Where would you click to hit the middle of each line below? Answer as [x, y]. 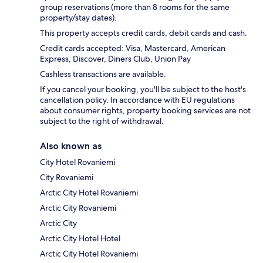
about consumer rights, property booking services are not [145, 110]
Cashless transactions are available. [103, 74]
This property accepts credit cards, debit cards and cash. [144, 33]
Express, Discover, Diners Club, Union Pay [115, 58]
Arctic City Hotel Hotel [80, 238]
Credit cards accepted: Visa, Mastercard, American [133, 48]
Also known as [71, 146]
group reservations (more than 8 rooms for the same [135, 7]
